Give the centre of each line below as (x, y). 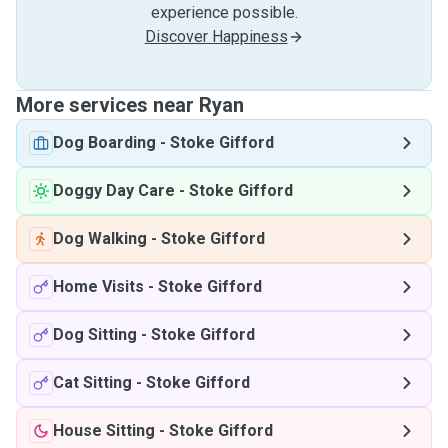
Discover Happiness (216, 36)
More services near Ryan (130, 105)
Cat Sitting (92, 382)
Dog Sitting (95, 334)
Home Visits (98, 286)
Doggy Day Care (114, 190)
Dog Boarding (104, 142)
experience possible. (224, 12)
